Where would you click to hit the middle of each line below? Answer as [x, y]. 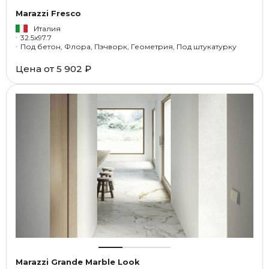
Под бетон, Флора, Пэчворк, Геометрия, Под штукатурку [128, 47]
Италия [47, 29]
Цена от [36, 69]
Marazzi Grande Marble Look [78, 262]
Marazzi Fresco [48, 13]
